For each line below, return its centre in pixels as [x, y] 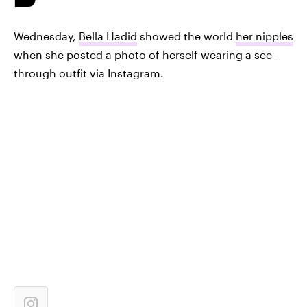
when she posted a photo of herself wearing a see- [145, 54]
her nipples [265, 36]
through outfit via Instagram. [89, 73]
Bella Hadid [108, 36]
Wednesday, [46, 36]
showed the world [186, 36]
